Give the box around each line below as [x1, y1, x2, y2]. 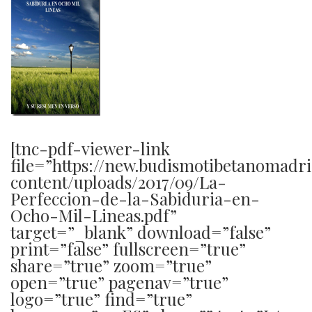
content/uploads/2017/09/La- [10, 171, 226, 194]
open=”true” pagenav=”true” [10, 271, 228, 294]
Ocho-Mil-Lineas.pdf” [10, 204, 177, 227]
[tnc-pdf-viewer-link [10, 137, 170, 160]
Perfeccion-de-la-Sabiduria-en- [10, 187, 260, 210]
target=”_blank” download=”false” [10, 221, 271, 244]
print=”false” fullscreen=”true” [10, 237, 246, 260]
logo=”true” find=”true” [10, 288, 192, 311]
